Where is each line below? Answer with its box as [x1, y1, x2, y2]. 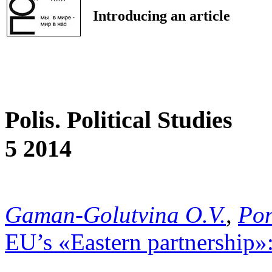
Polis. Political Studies [5, 106, 233, 134]
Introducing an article [93, 7, 230, 24]
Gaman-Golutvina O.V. [5, 202, 226, 228]
